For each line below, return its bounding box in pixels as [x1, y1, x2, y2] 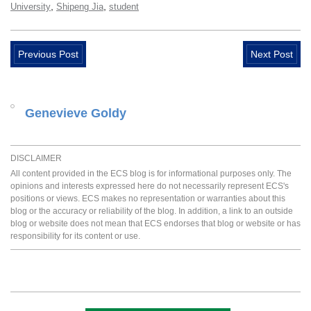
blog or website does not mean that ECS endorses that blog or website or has [10, 219, 301, 229]
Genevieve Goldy [25, 106, 126, 121]
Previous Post [18, 49, 78, 60]
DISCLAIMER [10, 153, 62, 164]
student [109, 1, 139, 12]
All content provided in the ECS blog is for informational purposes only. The [10, 169, 292, 179]
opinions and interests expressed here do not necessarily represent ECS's [10, 181, 289, 192]
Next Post [251, 49, 293, 60]
